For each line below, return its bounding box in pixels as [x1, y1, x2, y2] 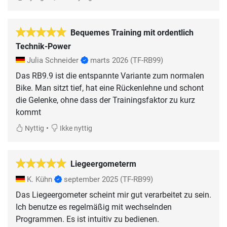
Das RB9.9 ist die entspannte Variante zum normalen [16, 71, 204, 81]
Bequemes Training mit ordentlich [70, 28, 194, 38]
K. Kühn [25, 175, 54, 184]
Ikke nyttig [58, 124, 92, 133]
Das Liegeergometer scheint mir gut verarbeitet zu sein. [16, 190, 211, 200]
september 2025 [64, 175, 118, 184]
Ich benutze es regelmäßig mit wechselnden [16, 202, 172, 212]
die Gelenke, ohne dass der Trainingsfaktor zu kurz [16, 95, 195, 105]
